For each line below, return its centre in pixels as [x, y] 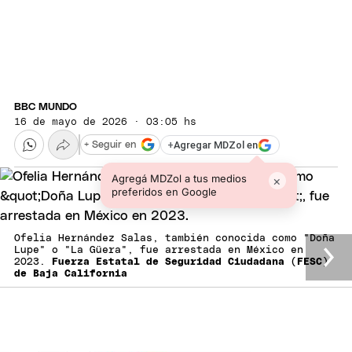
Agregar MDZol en [216, 145]
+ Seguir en [110, 145]
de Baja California [71, 274]
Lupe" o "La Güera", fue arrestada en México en [159, 251]
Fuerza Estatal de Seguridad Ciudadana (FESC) [190, 262]
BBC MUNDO [46, 108]
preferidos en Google [164, 192]
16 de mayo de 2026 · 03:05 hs [105, 123]
